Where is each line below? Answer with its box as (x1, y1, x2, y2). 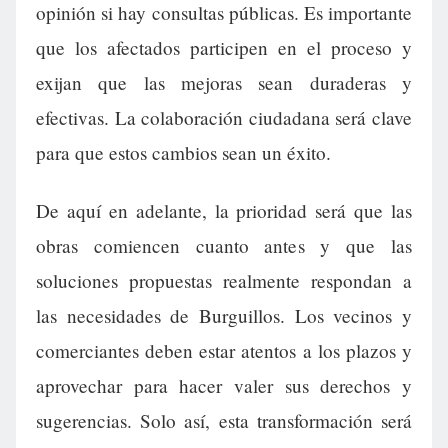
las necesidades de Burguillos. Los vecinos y (36, 302, 412, 328)
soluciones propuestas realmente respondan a (36, 267, 412, 293)
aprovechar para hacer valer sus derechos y (36, 372, 412, 398)
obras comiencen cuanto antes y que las (36, 232, 412, 258)
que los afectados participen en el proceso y (36, 35, 412, 61)
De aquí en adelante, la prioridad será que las (36, 197, 412, 223)
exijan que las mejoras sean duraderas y (36, 70, 412, 96)
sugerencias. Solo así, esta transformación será (36, 407, 412, 433)
